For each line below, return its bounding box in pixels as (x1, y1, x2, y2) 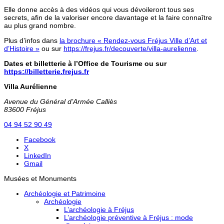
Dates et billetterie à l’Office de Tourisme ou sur (4, 59, 166, 67)
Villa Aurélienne (4, 82, 57, 90)
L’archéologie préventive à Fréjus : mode (64, 213, 193, 221)
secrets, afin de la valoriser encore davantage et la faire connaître (4, 13, 212, 21)
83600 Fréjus (4, 105, 46, 113)
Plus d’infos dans (4, 36, 59, 44)
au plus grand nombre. (4, 21, 76, 29)
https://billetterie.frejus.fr (4, 67, 89, 75)
